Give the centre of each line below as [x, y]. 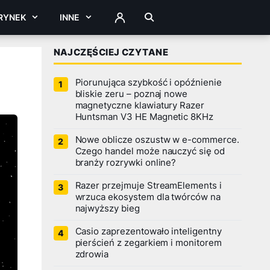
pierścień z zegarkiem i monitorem [148, 243]
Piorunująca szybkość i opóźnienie [148, 83]
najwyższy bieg [107, 209]
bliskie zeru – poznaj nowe [131, 94]
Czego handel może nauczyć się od [150, 151]
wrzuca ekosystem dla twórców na [148, 197]
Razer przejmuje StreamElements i [148, 186]
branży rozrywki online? [126, 163]
